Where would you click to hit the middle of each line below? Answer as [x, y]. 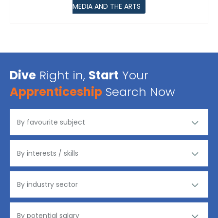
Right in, [62, 75]
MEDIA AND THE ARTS [107, 7]
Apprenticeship [56, 92]
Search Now [139, 92]
